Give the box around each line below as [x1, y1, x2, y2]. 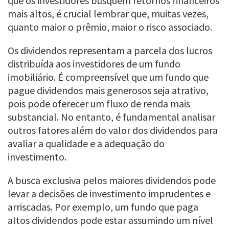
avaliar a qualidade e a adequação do [8, 136, 165, 150]
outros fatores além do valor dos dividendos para [8, 123, 218, 136]
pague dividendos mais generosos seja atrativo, [8, 83, 209, 97]
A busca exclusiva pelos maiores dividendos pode [8, 173, 216, 187]
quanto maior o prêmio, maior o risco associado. [8, 20, 212, 33]
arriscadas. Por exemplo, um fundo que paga [8, 200, 198, 213]
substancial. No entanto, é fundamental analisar [8, 110, 215, 123]
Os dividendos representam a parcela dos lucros [8, 43, 212, 57]
